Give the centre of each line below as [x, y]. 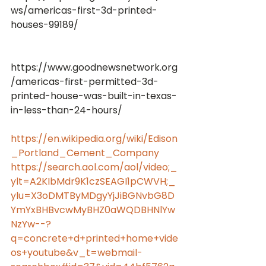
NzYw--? [31, 224]
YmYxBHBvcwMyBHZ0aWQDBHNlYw [93, 210]
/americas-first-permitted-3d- [85, 82]
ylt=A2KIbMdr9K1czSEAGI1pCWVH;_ [93, 181]
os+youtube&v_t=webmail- [77, 253]
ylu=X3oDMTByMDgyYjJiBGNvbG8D [93, 196]
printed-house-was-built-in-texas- [94, 96]
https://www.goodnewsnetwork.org [94, 67]
